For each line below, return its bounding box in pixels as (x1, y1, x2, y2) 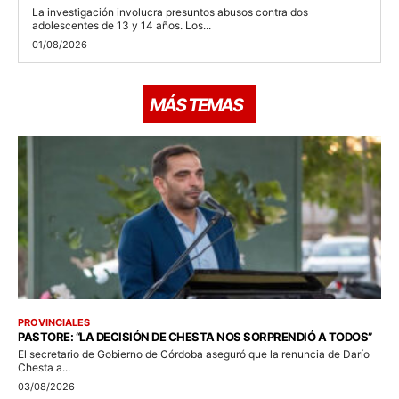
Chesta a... (18, 361, 70, 375)
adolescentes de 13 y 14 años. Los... (32, 18, 211, 32)
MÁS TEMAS (149, 94, 242, 116)
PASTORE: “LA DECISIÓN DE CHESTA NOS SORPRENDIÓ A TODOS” (18, 330, 372, 345)
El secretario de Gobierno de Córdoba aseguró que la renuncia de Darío (18, 347, 370, 362)
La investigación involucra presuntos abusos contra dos (32, 4, 308, 19)
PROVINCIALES (18, 316, 90, 330)
